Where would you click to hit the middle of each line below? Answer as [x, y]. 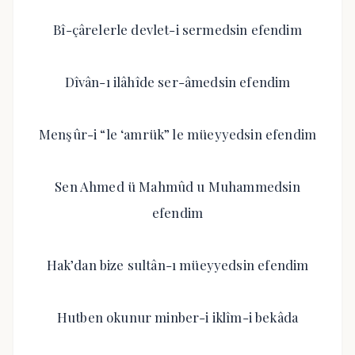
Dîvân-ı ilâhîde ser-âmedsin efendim [177, 82]
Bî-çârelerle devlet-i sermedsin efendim [177, 29]
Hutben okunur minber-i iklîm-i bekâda [177, 317]
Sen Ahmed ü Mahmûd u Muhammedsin [177, 186]
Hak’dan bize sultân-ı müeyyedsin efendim [177, 265]
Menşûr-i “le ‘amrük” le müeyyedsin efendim [177, 134]
